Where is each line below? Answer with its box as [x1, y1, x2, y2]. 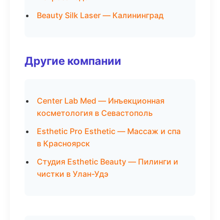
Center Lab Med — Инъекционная [37, 96, 165, 106]
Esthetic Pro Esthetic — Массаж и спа [37, 126, 181, 136]
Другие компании [25, 54, 121, 67]
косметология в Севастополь [37, 108, 153, 118]
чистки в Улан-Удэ [37, 169, 109, 179]
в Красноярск [37, 138, 90, 148]
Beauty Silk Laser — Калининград [37, 10, 164, 20]
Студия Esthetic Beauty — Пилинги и [37, 157, 178, 166]
